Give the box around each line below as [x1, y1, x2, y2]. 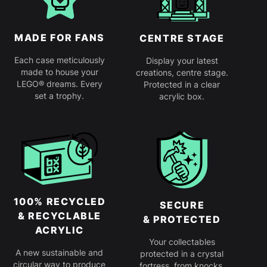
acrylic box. [159, 91, 205, 101]
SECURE [159, 198, 205, 211]
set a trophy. [35, 90, 85, 101]
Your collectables [148, 236, 215, 247]
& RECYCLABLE [17, 210, 102, 222]
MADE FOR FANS [14, 31, 105, 44]
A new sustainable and [15, 247, 104, 258]
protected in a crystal [140, 248, 224, 259]
